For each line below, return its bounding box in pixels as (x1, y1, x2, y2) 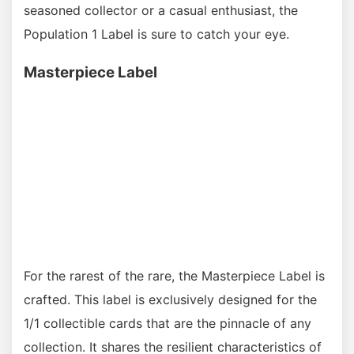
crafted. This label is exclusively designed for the (24, 291, 317, 307)
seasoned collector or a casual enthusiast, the (24, 2, 298, 18)
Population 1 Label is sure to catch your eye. (24, 25, 289, 42)
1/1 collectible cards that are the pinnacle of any (24, 314, 311, 331)
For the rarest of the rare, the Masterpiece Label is (24, 267, 325, 284)
